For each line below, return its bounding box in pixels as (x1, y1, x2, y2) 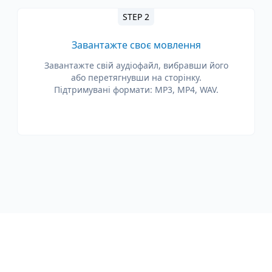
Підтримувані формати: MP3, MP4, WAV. (53, 84, 219, 95)
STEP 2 (123, 11, 149, 22)
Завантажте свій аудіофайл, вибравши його (44, 59, 228, 71)
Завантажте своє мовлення (71, 38, 201, 52)
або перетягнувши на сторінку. (70, 72, 202, 83)
